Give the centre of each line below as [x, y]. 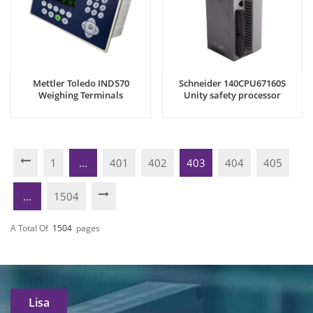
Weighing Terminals [81, 95]
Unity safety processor [232, 95]
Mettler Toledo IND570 [81, 83]
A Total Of [29, 228]
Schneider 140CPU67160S [232, 83]
